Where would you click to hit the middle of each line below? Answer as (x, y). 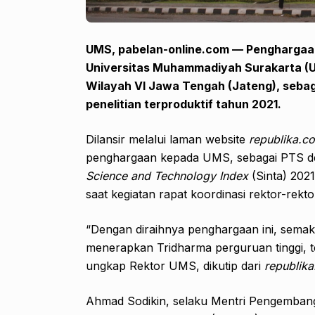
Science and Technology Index (169, 176)
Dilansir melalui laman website (167, 140)
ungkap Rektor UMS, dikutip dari (175, 266)
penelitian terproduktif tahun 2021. (184, 104)
